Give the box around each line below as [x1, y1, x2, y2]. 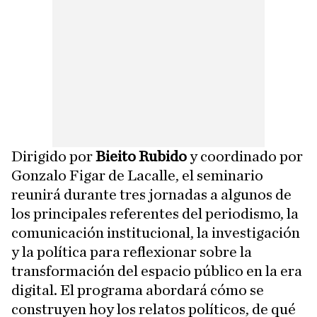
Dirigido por [11, 149, 96, 165]
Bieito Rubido [96, 149, 187, 165]
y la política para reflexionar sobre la [11, 244, 252, 260]
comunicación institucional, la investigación [11, 225, 300, 241]
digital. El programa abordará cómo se [11, 282, 264, 299]
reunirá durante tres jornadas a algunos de [11, 187, 292, 203]
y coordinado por [187, 149, 303, 165]
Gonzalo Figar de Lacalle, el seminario [11, 168, 263, 184]
